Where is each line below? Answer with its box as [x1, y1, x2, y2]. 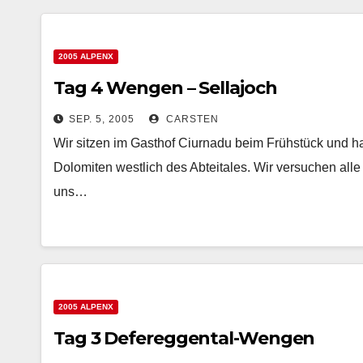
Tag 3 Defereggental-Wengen [53, 327, 315, 349]
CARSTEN [163, 113, 219, 125]
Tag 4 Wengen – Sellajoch [53, 77, 277, 99]
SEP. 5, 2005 [69, 113, 135, 125]
